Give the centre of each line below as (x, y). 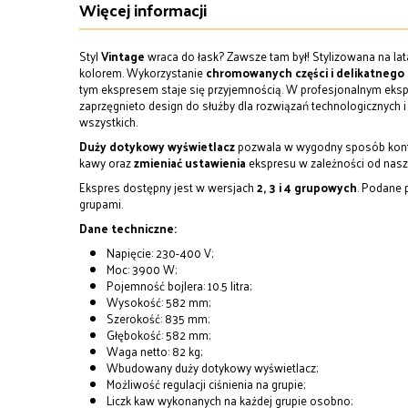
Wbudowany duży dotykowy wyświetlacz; (212, 367)
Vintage (123, 56)
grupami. (102, 204)
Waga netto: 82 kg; (154, 351)
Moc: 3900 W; (142, 269)
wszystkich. (110, 122)
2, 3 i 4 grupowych (306, 187)
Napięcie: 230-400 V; (160, 253)
